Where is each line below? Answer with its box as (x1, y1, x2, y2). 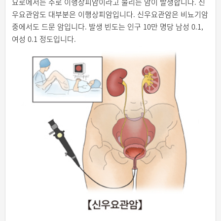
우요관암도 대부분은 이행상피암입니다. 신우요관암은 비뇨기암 (11, 9, 208, 20)
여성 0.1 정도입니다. (11, 34, 76, 44)
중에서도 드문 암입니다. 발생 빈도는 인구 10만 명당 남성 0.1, (11, 21, 203, 32)
